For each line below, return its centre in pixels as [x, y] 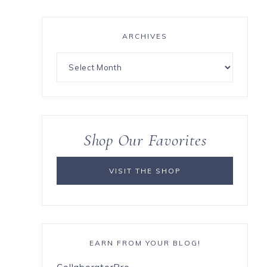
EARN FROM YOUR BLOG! [145, 243]
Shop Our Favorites [145, 140]
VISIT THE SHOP [145, 170]
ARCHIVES [145, 36]
